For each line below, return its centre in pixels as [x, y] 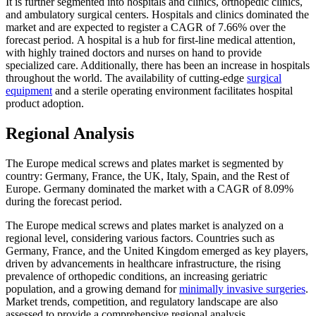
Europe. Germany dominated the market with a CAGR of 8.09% [150, 188]
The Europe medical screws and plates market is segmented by [145, 163]
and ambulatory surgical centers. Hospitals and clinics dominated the [157, 15]
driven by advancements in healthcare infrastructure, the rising [143, 263]
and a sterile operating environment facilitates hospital [172, 91]
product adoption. [45, 104]
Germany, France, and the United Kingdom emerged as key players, [157, 250]
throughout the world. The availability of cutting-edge [126, 78]
